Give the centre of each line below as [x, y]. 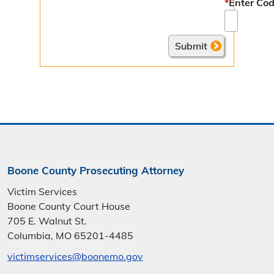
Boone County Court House [69, 206]
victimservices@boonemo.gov [75, 256]
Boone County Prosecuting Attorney [96, 170]
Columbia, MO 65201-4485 [70, 235]
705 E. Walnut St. [47, 220]
